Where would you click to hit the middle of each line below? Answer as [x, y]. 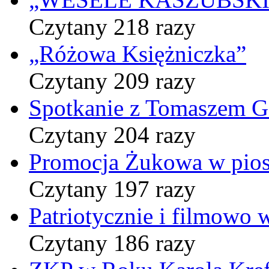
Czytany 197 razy [112, 189]
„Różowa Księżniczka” [138, 53]
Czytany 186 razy [112, 243]
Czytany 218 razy [112, 26]
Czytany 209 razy [112, 80]
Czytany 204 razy [112, 134]
